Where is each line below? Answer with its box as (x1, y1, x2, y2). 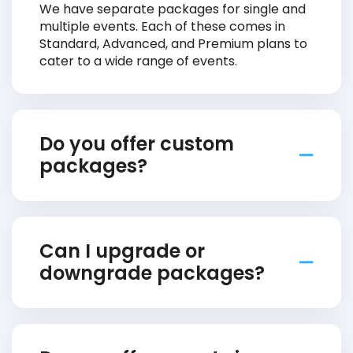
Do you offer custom (39, 131, 234, 157)
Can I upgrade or (39, 238, 205, 264)
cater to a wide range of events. (39, 52, 237, 70)
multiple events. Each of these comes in (39, 17, 285, 35)
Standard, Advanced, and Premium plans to (39, 35, 307, 53)
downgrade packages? (39, 260, 265, 286)
